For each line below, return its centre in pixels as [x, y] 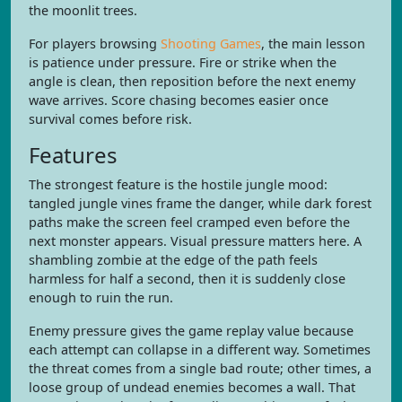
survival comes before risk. [110, 119]
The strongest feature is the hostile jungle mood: [178, 184]
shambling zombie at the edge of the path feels [173, 260]
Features [73, 155]
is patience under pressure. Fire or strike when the [183, 62]
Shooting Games [211, 44]
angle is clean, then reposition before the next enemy [192, 81]
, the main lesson [313, 44]
